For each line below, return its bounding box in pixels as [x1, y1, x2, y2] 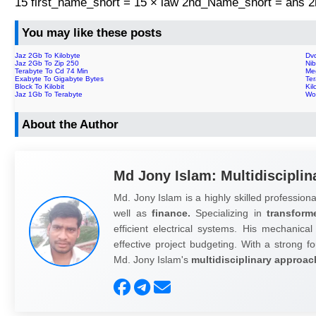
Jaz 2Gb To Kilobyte [15, 51, 81, 59]
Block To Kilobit [15, 82, 65, 90]
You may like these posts [22, 26, 162, 40]
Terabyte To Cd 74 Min [15, 66, 89, 75]
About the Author [22, 117, 119, 131]
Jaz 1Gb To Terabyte [15, 90, 83, 98]
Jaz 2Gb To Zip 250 [15, 59, 80, 67]
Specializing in [190, 207, 267, 219]
